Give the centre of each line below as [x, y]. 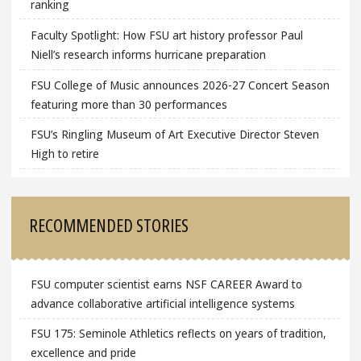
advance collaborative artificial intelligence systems [162, 303]
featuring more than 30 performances [129, 104]
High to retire [64, 154]
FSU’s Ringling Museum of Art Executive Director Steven [174, 135]
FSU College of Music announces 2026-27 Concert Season [180, 85]
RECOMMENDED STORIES [109, 224]
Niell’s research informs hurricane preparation [148, 54]
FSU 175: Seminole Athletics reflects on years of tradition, [178, 334]
